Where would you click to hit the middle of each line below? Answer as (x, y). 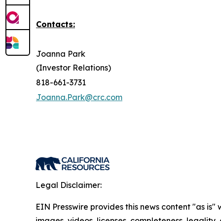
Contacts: (55, 24)
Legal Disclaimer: (69, 185)
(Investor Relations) (74, 67)
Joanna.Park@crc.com (79, 97)
